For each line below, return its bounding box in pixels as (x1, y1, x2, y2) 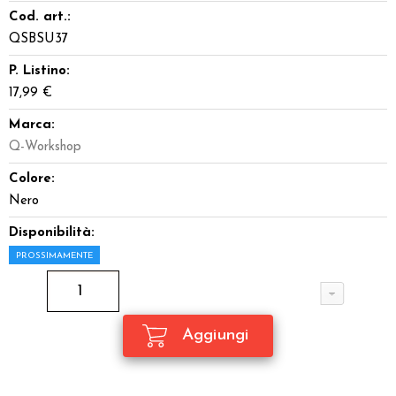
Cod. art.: (9, 11, 71, 24)
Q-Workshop (9, 141, 81, 154)
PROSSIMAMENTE (16, 251, 93, 261)
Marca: (9, 118, 55, 132)
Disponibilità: (9, 226, 95, 240)
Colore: (9, 172, 55, 186)
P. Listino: (9, 65, 70, 78)
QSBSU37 (9, 33, 68, 46)
